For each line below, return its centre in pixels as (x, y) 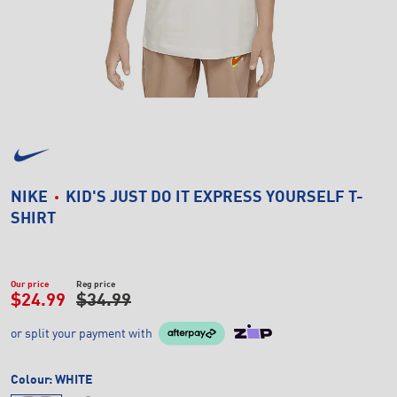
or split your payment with (82, 334)
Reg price (96, 284)
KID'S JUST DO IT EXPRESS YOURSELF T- (214, 198)
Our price (30, 284)
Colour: (33, 380)
